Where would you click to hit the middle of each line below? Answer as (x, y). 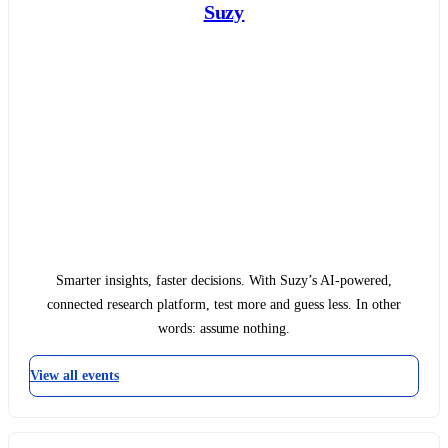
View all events (74, 375)
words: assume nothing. (224, 328)
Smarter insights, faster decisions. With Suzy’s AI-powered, (224, 280)
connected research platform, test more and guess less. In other (224, 304)
